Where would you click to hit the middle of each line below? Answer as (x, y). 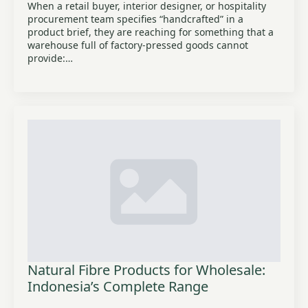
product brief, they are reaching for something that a (151, 32)
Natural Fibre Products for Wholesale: (146, 270)
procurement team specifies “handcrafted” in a (135, 19)
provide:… (50, 58)
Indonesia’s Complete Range (118, 286)
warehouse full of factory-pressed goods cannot (138, 45)
